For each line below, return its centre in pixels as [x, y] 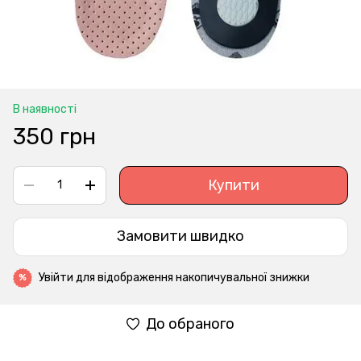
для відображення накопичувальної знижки [191, 277]
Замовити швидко [180, 237]
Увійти [56, 277]
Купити [234, 185]
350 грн [54, 136]
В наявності [45, 109]
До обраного [190, 324]
